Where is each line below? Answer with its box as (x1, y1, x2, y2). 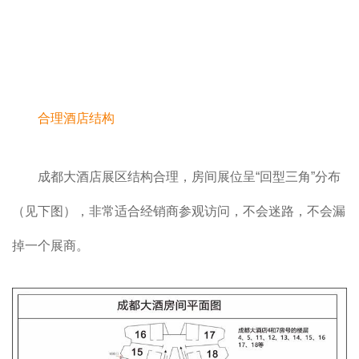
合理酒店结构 (38, 111, 115, 126)
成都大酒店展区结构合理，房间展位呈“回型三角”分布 (38, 170, 341, 184)
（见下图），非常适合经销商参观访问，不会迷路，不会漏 (12, 204, 345, 219)
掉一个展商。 (12, 239, 89, 253)
